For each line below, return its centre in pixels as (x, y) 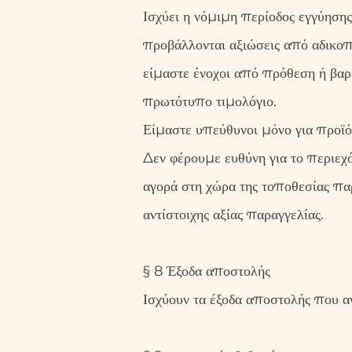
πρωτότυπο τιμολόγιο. (210, 101)
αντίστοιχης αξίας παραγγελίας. (233, 214)
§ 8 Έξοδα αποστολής (207, 271)
